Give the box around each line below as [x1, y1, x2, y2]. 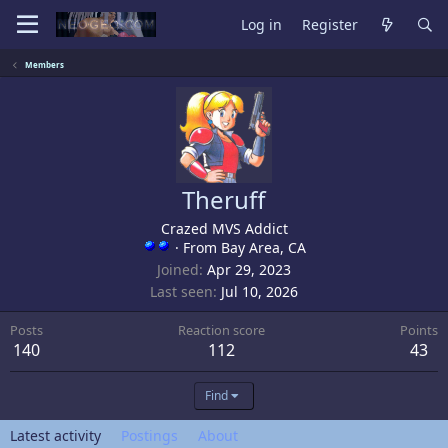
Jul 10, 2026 [221, 282, 298, 301]
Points [400, 321, 438, 339]
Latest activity [10, 426, 101, 445]
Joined [157, 260, 199, 279]
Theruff [182, 183, 266, 216]
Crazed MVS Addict [160, 219, 288, 238]
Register [302, 14, 358, 34]
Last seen [150, 282, 213, 301]
